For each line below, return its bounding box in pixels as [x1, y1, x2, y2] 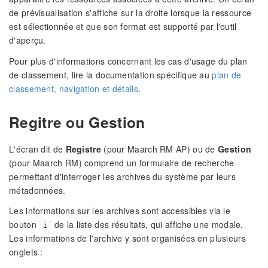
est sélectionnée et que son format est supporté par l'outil [9, 20, 237, 32]
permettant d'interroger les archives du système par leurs [9, 170, 236, 182]
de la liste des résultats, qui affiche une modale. [51, 218, 243, 231]
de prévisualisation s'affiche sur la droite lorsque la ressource [9, 6, 252, 19]
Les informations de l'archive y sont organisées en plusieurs [9, 232, 246, 245]
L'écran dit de [9, 142, 66, 155]
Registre [65, 142, 101, 155]
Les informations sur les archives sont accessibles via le [9, 205, 231, 217]
